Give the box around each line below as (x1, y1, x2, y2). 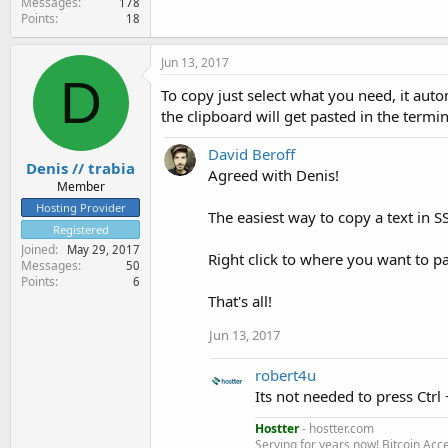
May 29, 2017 (67, 242, 140, 257)
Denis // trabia (26, 158, 135, 178)
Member (56, 178, 105, 195)
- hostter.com (299, 419, 374, 437)
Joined (21, 241, 55, 258)
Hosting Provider (35, 200, 126, 215)
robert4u (255, 364, 316, 385)
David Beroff (208, 143, 295, 164)
